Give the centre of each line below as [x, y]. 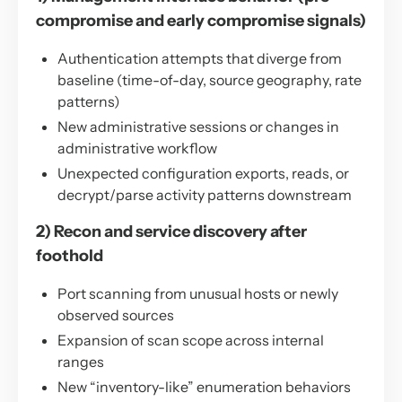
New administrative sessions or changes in [198, 126]
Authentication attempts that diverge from [200, 58]
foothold [70, 255]
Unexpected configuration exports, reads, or [203, 173]
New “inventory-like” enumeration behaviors [204, 386]
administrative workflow [137, 148]
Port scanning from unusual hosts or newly [198, 293]
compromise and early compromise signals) [201, 20]
